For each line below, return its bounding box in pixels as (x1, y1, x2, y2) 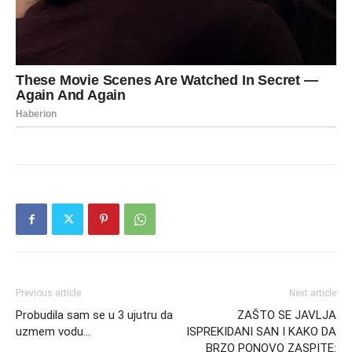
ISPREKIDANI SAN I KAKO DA (186, 324, 336, 339)
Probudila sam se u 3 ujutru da (16, 308, 173, 323)
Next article (289, 288, 336, 299)
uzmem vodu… (16, 324, 90, 339)
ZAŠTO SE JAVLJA (237, 308, 336, 323)
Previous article (16, 288, 81, 299)
